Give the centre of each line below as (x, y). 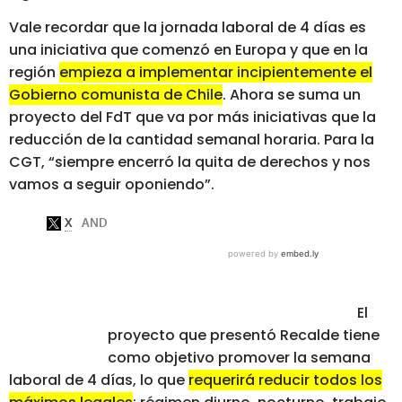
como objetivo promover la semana (239, 358)
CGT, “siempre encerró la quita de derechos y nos (190, 162)
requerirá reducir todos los (285, 380)
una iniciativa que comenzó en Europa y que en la (188, 50)
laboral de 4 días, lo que (99, 380)
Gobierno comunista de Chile (116, 95)
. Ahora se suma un (292, 95)
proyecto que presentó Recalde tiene (243, 336)
